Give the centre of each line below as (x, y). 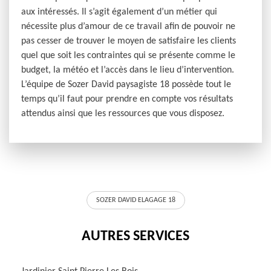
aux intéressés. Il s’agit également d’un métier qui (119, 12)
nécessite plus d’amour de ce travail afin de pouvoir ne (128, 27)
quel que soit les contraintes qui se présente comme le (128, 56)
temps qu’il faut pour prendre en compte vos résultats (127, 99)
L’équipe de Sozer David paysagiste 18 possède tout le (126, 85)
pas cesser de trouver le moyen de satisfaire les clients (129, 41)
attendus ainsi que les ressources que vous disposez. (123, 114)
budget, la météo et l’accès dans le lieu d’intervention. (128, 70)
